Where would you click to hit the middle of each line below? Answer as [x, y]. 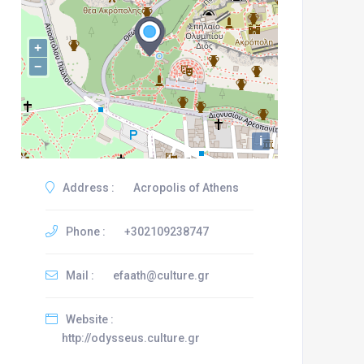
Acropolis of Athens [186, 188]
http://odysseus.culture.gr [130, 338]
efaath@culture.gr [161, 275]
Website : [88, 319]
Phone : [84, 232]
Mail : [78, 275]
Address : [87, 188]
